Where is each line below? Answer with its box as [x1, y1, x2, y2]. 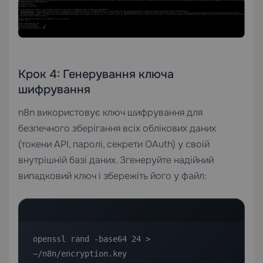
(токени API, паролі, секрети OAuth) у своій [18, 138, 210, 151]
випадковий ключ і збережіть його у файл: [18, 170, 207, 183]
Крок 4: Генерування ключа [18, 67, 174, 82]
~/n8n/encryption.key [33, 249, 127, 259]
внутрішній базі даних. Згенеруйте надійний [18, 154, 214, 167]
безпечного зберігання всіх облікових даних [18, 122, 216, 135]
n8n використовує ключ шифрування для [18, 106, 203, 119]
